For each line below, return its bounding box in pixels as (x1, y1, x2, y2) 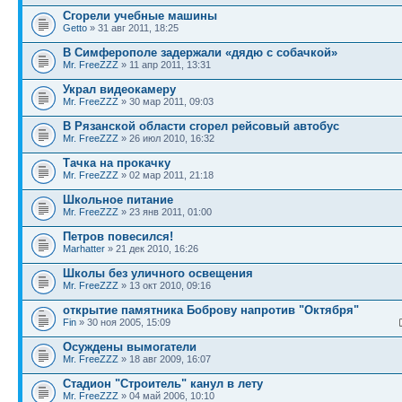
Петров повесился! (63, 230, 173, 243)
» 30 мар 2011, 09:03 (118, 96, 214, 107)
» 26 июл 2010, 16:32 (118, 133, 214, 144)
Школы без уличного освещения (63, 267, 253, 280)
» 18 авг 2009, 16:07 (118, 354, 211, 364)
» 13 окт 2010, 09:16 (118, 280, 211, 291)
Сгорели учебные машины (63, 9, 217, 22)
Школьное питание (63, 193, 173, 206)
